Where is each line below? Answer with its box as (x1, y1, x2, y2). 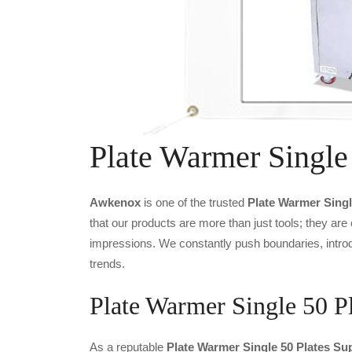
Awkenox (90, 196, 141, 209)
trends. (90, 257, 125, 270)
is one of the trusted (141, 196, 247, 209)
